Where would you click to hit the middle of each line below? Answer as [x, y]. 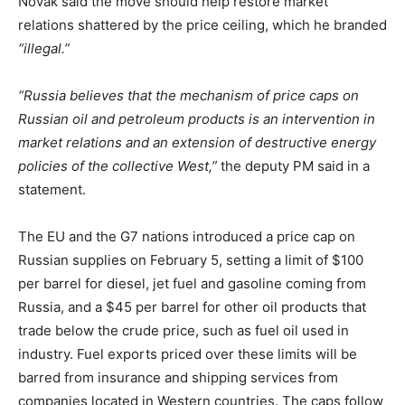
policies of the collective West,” [118, 165]
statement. [52, 189]
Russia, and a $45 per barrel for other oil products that [192, 306]
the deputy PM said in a [293, 165]
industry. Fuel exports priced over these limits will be [188, 353]
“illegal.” [44, 48]
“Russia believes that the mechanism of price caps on [188, 95]
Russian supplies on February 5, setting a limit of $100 [191, 259]
